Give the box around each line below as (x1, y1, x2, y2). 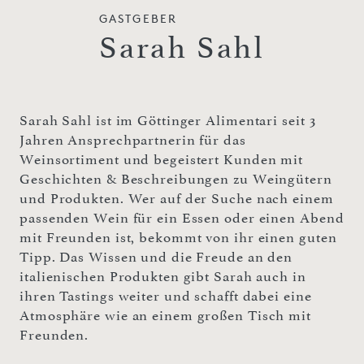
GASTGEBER (99, 11, 177, 25)
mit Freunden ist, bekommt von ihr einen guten (19, 228, 337, 245)
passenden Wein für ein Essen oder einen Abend (19, 209, 344, 226)
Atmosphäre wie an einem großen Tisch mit (19, 306, 311, 323)
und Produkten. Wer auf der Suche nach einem (19, 189, 334, 206)
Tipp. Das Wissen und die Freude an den (19, 248, 293, 265)
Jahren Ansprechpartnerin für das (19, 131, 246, 148)
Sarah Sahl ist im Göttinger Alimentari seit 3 (19, 111, 316, 128)
